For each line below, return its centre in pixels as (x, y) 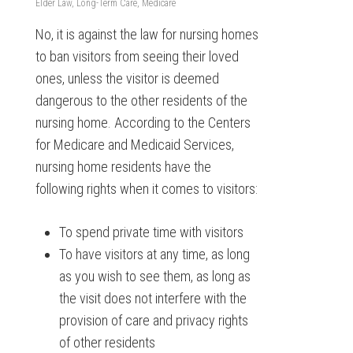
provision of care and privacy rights (153, 320)
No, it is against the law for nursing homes (147, 34)
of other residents (107, 342)
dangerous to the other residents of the (141, 100)
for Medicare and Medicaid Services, (134, 145)
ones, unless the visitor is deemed (127, 78)
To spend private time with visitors (151, 232)
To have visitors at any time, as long (154, 254)
